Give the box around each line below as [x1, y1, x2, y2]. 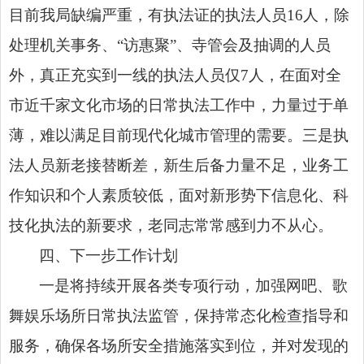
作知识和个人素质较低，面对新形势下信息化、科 [9, 186, 349, 204]
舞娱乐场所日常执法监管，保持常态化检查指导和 [9, 306, 349, 324]
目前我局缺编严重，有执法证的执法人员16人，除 [9, 6, 349, 24]
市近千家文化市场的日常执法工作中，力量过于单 [9, 96, 349, 114]
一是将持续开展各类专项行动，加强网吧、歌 [39, 276, 349, 294]
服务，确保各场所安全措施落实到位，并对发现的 [9, 336, 349, 354]
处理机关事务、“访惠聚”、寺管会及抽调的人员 [9, 36, 331, 54]
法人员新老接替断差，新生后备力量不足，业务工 [9, 156, 349, 174]
